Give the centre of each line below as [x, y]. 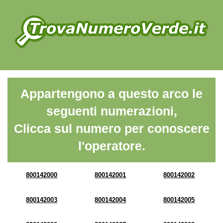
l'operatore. [111, 146]
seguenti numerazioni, [111, 111]
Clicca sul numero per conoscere [111, 128]
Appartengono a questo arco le [111, 94]
